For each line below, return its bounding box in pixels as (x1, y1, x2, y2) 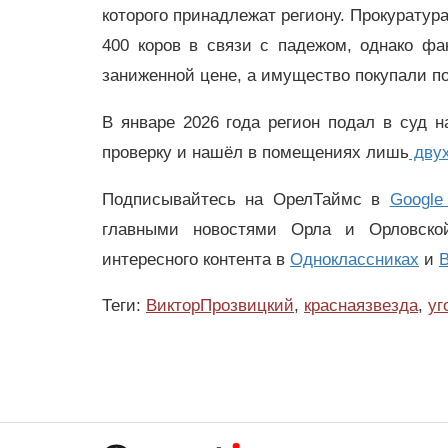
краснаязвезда (304, 296, 418, 316)
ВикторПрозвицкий (146, 296, 294, 316)
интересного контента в (102, 249, 290, 269)
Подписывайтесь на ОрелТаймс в (102, 189, 390, 209)
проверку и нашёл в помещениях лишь (102, 142, 409, 162)
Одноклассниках (290, 249, 419, 269)
